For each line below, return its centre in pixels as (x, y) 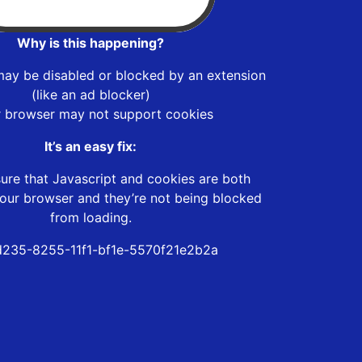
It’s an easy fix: (90, 146)
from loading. (90, 217)
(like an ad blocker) (90, 94)
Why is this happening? (90, 42)
